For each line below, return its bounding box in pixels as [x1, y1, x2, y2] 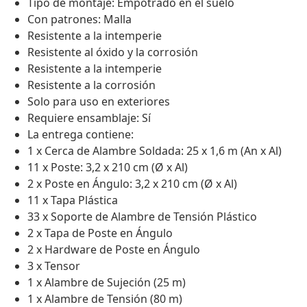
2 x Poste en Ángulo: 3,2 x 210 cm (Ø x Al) [27, 176, 237, 192]
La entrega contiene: [27, 127, 134, 143]
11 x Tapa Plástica [27, 193, 118, 208]
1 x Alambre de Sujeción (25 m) [27, 275, 186, 291]
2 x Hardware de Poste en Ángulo [27, 242, 200, 258]
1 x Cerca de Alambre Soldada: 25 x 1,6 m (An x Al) [27, 143, 282, 159]
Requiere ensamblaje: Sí [27, 110, 151, 126]
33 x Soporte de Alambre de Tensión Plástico [27, 209, 257, 225]
